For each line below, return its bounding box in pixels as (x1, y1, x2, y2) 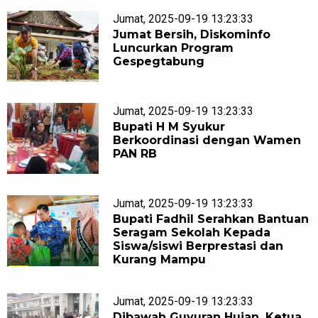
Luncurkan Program (113, 41, 234, 55)
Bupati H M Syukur (113, 120, 226, 134)
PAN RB (113, 147, 158, 161)
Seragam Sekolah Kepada (113, 226, 271, 240)
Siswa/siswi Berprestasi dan (113, 239, 284, 253)
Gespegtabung (113, 55, 205, 69)
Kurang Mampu (113, 253, 207, 267)
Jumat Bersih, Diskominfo (113, 28, 271, 42)
